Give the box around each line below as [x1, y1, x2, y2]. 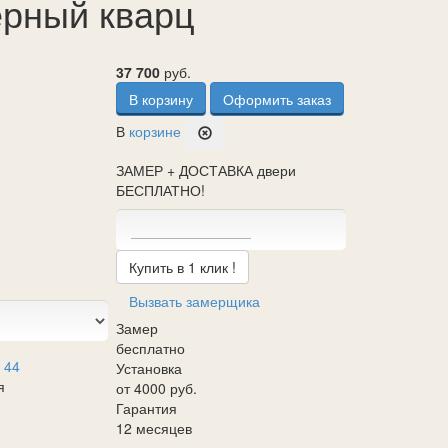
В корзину [129, 89, 194, 109]
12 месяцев [116, 418, 193, 438]
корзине [129, 120, 182, 141]
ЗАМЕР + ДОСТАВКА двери [116, 160, 297, 180]
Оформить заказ [223, 89, 332, 109]
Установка [116, 358, 183, 378]
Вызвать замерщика [129, 291, 261, 311]
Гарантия [116, 398, 178, 418]
